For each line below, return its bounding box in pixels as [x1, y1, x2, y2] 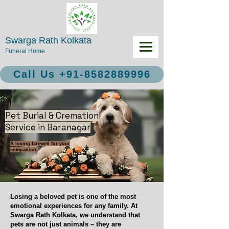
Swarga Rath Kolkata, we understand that [10, 211, 140, 219]
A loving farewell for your [10, 141, 70, 146]
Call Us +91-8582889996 [13, 68, 151, 80]
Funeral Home [5, 48, 45, 55]
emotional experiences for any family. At [10, 202, 138, 210]
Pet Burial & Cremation [5, 110, 99, 121]
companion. [10, 147, 38, 152]
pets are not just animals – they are [10, 220, 121, 228]
